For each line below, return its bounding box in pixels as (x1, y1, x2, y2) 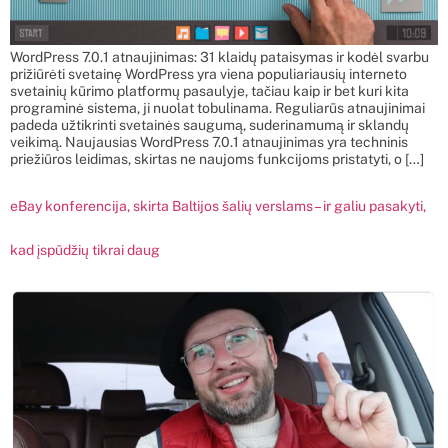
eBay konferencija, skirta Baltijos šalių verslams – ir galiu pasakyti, (10, 197, 426, 214)
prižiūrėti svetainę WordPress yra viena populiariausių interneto (10, 65, 407, 82)
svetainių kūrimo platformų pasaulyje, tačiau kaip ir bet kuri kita (10, 82, 409, 99)
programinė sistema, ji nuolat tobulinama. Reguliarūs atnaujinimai (10, 99, 425, 116)
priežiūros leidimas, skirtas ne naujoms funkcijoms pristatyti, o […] (10, 150, 424, 167)
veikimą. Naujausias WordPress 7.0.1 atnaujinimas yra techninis (10, 133, 408, 150)
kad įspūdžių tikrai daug (10, 241, 160, 258)
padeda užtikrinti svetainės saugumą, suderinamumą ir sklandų (10, 116, 409, 133)
